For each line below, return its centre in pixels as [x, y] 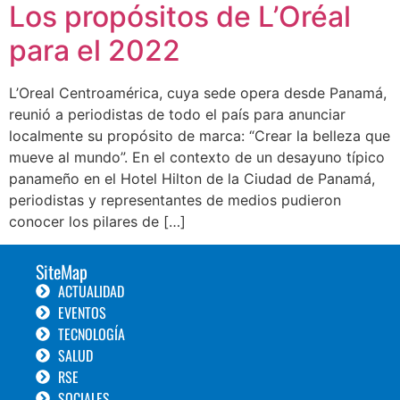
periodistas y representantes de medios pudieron [175, 200]
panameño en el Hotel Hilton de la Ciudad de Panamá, [192, 178]
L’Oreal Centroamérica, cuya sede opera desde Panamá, [198, 92]
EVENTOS [82, 313]
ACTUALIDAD [91, 292]
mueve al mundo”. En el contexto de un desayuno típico [197, 157]
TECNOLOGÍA [92, 334]
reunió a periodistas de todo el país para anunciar [177, 114]
